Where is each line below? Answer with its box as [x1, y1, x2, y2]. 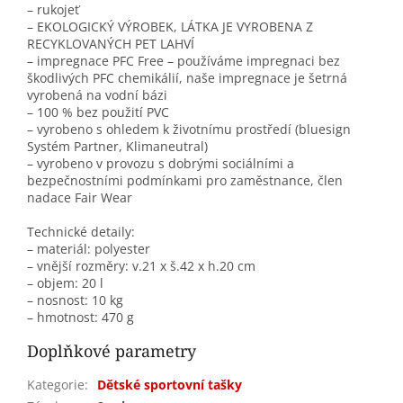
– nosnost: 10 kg [27, 291, 123, 309]
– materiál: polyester [27, 240, 150, 258]
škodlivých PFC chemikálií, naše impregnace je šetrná [27, 69, 347, 87]
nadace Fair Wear [27, 189, 132, 207]
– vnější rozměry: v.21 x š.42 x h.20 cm [27, 257, 255, 275]
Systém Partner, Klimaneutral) [27, 138, 208, 156]
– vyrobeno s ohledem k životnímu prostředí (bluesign [27, 121, 351, 139]
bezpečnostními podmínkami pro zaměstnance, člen [27, 172, 343, 190]
